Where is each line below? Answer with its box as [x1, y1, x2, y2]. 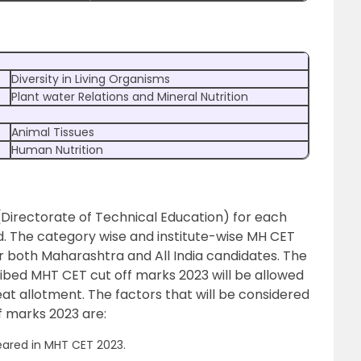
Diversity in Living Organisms [11, 71, 170, 87]
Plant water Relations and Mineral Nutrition [11, 89, 248, 105]
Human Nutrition [11, 142, 103, 158]
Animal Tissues [11, 124, 94, 140]
